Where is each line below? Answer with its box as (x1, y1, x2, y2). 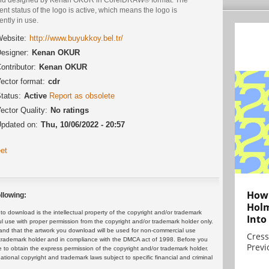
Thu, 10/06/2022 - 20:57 (41, 119, 125, 129)
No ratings (50, 105, 89, 115)
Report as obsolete (49, 91, 115, 100)
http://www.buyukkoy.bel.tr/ (29, 33, 123, 43)
